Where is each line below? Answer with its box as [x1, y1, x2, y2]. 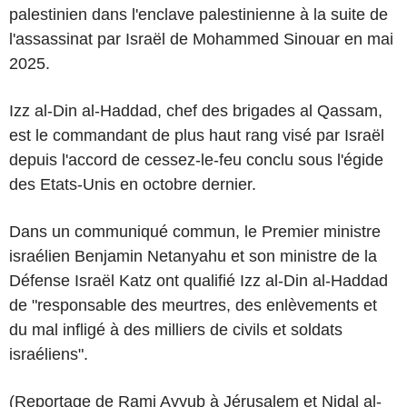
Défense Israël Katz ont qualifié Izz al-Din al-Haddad [9, 271, 388, 290]
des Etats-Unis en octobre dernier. [9, 174, 256, 194]
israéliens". [9, 344, 88, 363]
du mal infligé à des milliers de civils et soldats [9, 320, 342, 339]
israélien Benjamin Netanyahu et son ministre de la [9, 246, 377, 265]
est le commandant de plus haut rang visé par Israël [9, 125, 384, 144]
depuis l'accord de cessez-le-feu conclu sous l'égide [9, 150, 383, 169]
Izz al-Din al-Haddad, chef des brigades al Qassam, [9, 101, 382, 120]
